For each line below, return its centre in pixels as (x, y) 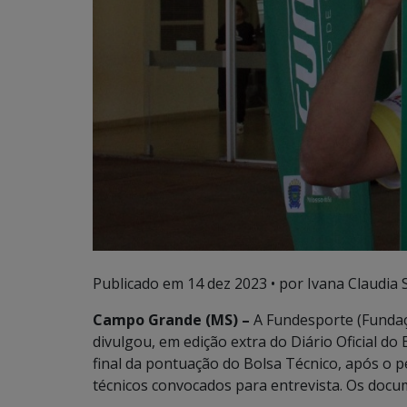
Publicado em (140, 284)
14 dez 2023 (227, 284)
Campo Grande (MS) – (171, 320)
